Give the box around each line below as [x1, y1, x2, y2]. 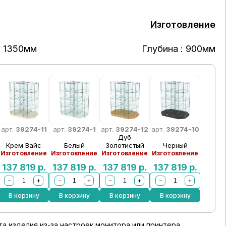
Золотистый [105, 141, 144, 149]
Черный [162, 141, 188, 149]
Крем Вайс [6, 141, 42, 149]
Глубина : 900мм [141, 43, 215, 54]
